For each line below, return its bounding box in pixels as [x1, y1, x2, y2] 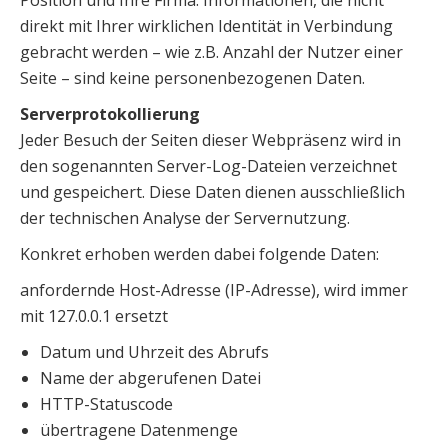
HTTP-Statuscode [40, 393, 173, 415]
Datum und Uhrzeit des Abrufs [40, 341, 269, 363]
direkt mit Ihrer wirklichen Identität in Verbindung [20, 15, 393, 37]
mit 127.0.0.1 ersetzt [20, 305, 168, 327]
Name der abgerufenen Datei [40, 367, 261, 389]
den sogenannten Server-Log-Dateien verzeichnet [20, 155, 397, 177]
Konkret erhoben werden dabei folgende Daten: [20, 243, 379, 265]
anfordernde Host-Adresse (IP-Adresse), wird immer [20, 279, 408, 301]
